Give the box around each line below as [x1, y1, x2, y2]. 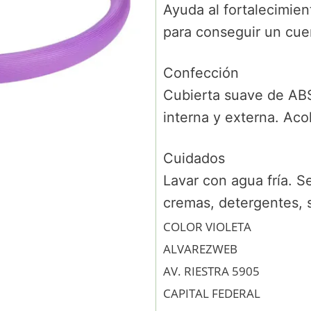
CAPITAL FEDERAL [163, 285, 260, 301]
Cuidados [163, 150, 225, 167]
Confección [163, 65, 239, 81]
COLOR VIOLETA [163, 219, 251, 235]
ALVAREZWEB [163, 241, 237, 257]
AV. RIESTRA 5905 [163, 263, 260, 279]
